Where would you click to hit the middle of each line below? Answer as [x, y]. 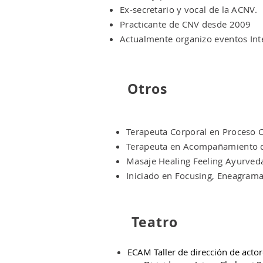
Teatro [155, 222]
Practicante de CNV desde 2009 [186, 24]
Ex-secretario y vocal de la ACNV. [188, 9]
